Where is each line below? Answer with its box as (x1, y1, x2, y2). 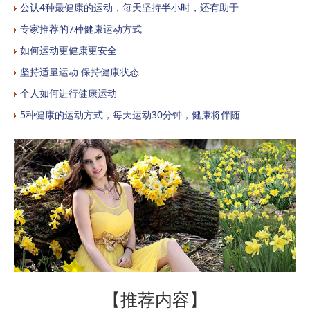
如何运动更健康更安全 (20, 44, 117, 57)
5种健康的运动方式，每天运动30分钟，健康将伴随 (20, 108, 240, 121)
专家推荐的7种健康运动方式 (20, 22, 142, 35)
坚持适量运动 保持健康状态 (20, 65, 139, 78)
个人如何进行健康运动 (20, 86, 117, 100)
